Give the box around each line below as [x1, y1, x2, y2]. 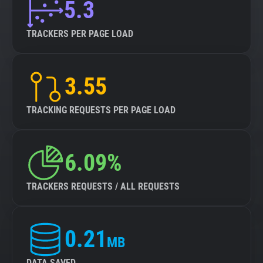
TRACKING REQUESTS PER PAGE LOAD [26, 104, 176, 116]
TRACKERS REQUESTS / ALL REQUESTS [26, 181, 180, 192]
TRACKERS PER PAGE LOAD [26, 28, 133, 39]
